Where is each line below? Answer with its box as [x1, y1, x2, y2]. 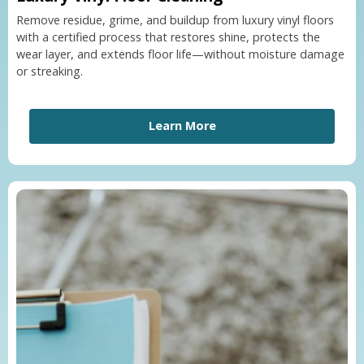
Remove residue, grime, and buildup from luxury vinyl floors [16, 12, 334, 28]
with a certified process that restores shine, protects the [16, 29, 320, 45]
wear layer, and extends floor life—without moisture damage [16, 46, 344, 63]
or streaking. [16, 63, 83, 80]
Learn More [148, 118, 216, 134]
